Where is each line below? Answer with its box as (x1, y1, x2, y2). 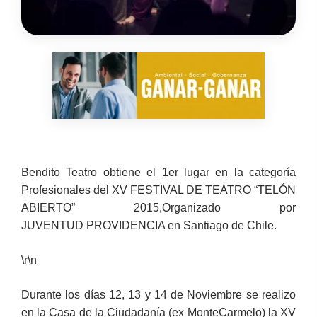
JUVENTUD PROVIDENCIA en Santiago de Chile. (21, 219, 277, 231)
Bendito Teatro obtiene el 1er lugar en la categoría (21, 166, 296, 178)
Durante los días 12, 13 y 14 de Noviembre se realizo (21, 288, 296, 301)
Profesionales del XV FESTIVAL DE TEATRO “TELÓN (21, 183, 296, 196)
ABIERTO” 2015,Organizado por (21, 201, 296, 214)
